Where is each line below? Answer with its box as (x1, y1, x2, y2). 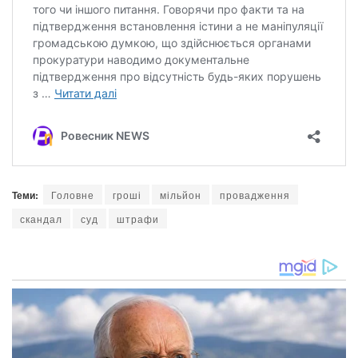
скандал (20, 211, 62, 225)
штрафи (117, 211, 159, 225)
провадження (220, 187, 290, 201)
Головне (51, 187, 94, 201)
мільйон (160, 187, 201, 201)
